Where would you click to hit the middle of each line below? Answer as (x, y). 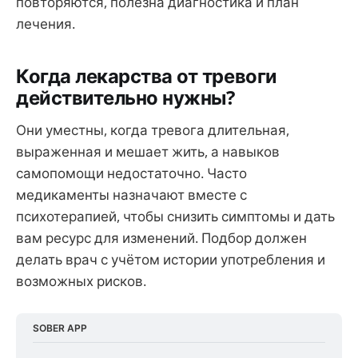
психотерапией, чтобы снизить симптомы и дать (175, 217)
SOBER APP (60, 328)
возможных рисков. (81, 281)
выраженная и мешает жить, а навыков (148, 152)
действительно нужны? (125, 97)
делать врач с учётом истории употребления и (171, 260)
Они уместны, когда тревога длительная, (153, 130)
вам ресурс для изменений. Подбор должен (161, 238)
